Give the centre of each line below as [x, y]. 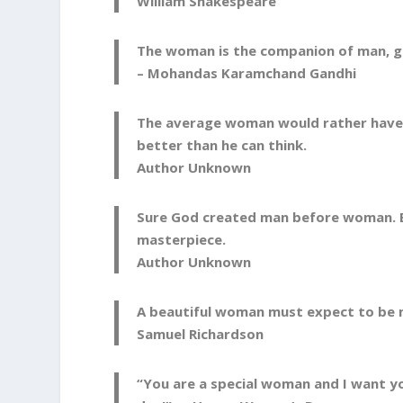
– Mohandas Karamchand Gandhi [247, 73]
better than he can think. [222, 145]
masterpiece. [182, 240]
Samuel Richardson [201, 334]
